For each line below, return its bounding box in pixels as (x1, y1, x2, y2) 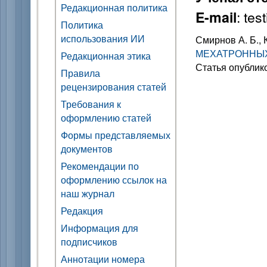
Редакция (61, 204, 103, 218)
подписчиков (61, 235, 117, 249)
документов (61, 142, 113, 156)
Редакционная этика (61, 49, 151, 63)
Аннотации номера (61, 252, 145, 266)
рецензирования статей (61, 80, 166, 94)
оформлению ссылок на (61, 173, 167, 187)
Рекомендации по (61, 159, 139, 173)
